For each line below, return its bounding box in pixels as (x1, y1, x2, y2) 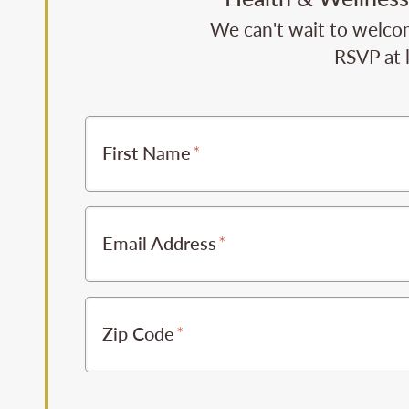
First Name (101, 139, 191, 165)
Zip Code (101, 320, 174, 346)
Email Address (101, 229, 216, 256)
